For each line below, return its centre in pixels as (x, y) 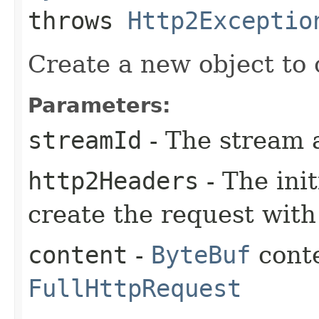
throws (78, 20)
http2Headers (113, 181)
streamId (85, 140)
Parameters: (99, 105)
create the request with (172, 214)
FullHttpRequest (135, 288)
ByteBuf (201, 255)
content (78, 255)
